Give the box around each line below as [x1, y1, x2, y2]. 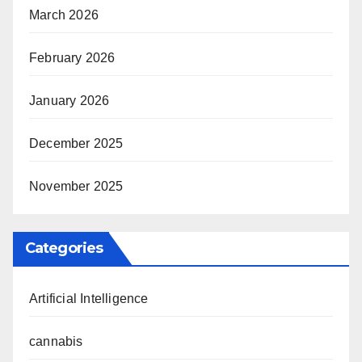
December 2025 [29, 137, 124, 151]
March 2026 [29, 8, 99, 23]
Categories [25, 239, 103, 258]
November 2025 [29, 179, 124, 194]
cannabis [29, 335, 83, 349]
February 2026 [29, 51, 116, 65]
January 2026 [29, 94, 110, 108]
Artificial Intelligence [29, 292, 149, 306]
